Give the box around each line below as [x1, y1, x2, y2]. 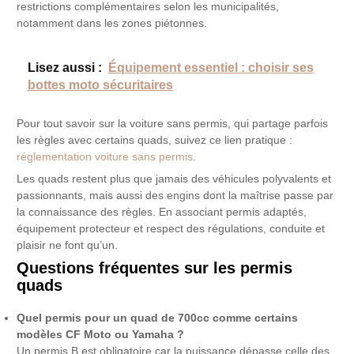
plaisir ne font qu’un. [17, 239, 119, 251]
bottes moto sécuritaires [27, 77, 173, 92]
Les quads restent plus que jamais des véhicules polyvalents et [17, 172, 332, 185]
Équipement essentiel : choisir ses [107, 60, 314, 74]
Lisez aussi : [27, 60, 102, 74]
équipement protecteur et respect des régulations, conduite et [17, 222, 326, 235]
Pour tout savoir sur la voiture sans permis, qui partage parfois [17, 117, 329, 130]
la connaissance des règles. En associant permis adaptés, [17, 205, 307, 218]
